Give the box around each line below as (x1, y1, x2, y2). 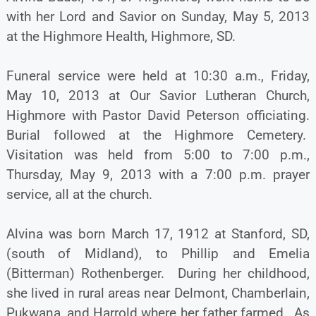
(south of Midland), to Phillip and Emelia (6, 245, 310, 262)
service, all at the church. (6, 186, 152, 202)
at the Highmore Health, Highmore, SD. (6, 28, 236, 44)
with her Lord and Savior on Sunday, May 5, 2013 (6, 8, 310, 25)
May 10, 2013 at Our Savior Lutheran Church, (6, 87, 310, 104)
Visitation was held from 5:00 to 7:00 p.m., (6, 146, 310, 163)
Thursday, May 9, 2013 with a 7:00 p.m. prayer (6, 166, 310, 183)
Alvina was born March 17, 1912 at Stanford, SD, (6, 225, 310, 242)
